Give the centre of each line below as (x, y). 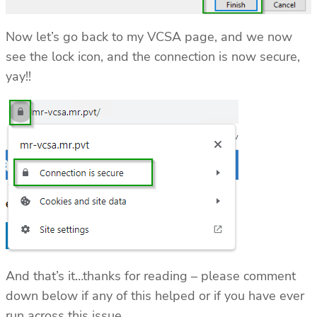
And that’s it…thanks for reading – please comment (151, 276)
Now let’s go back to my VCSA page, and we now (149, 37)
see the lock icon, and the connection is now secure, (153, 57)
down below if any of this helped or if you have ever (155, 296)
